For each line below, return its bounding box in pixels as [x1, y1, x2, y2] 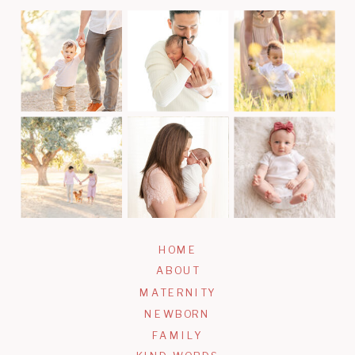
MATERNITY [139, 287, 217, 300]
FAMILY [151, 329, 204, 342]
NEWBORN [144, 307, 211, 321]
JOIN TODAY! [133, 11, 223, 25]
